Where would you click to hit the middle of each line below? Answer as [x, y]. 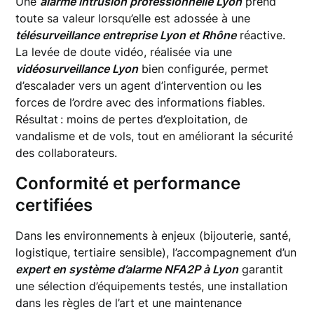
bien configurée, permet [204, 69]
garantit [261, 269]
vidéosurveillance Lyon [77, 69]
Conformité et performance [128, 183]
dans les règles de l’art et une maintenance [129, 303]
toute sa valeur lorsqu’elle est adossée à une [133, 18]
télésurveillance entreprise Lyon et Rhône [126, 35]
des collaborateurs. [67, 153]
